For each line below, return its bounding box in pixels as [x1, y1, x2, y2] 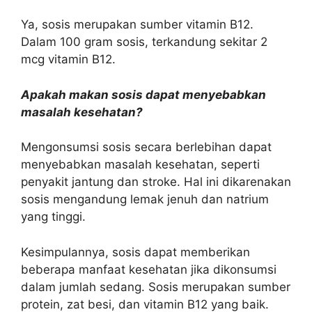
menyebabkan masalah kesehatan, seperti [21, 157, 260, 171]
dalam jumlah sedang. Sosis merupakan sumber [21, 279, 290, 294]
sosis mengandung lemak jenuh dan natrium [21, 192, 269, 206]
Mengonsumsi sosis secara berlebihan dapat [21, 140, 272, 154]
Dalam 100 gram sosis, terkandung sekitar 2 [21, 35, 267, 49]
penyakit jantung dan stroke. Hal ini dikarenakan [21, 175, 291, 189]
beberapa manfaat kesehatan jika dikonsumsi [21, 262, 276, 276]
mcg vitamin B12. [21, 52, 116, 66]
